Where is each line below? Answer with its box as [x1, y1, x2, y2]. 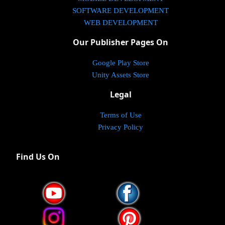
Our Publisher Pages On [73, 37, 168, 48]
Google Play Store [92, 59, 149, 67]
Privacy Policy [98, 123, 143, 131]
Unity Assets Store [92, 71, 149, 79]
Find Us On [16, 151, 60, 162]
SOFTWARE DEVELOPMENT [72, 7, 169, 15]
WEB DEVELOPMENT [83, 19, 158, 27]
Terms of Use [99, 111, 142, 119]
